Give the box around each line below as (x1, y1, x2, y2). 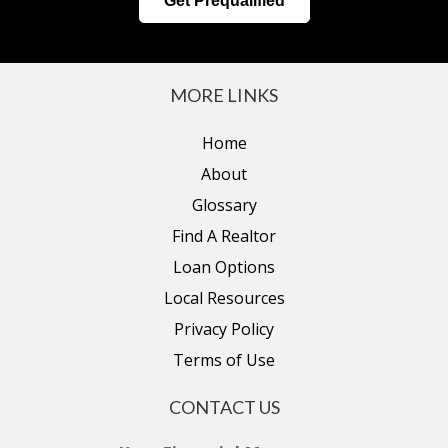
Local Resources (163, 287, 285, 310)
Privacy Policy (174, 318, 274, 341)
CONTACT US (168, 396, 280, 419)
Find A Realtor (172, 225, 276, 248)
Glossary (191, 194, 257, 217)
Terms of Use (173, 349, 275, 372)
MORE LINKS (170, 84, 278, 107)
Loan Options (173, 256, 275, 279)
